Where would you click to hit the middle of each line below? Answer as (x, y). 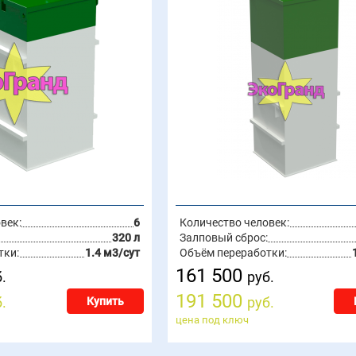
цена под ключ (212, 320)
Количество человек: (234, 222)
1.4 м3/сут (112, 253)
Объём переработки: (233, 253)
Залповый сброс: (223, 238)
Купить (105, 301)
